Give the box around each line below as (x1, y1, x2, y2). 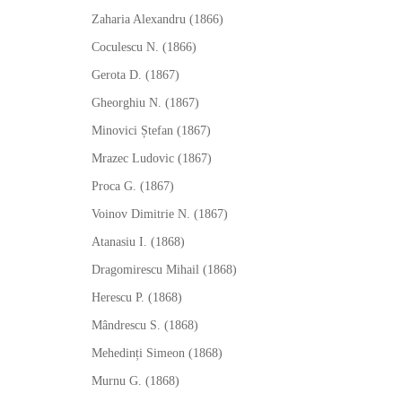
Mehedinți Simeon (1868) (92, 346, 223, 360)
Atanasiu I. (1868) (92, 235, 185, 249)
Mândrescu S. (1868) (92, 319, 198, 332)
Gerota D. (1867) (92, 68, 179, 82)
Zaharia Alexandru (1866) (92, 13, 223, 26)
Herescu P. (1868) (92, 291, 182, 304)
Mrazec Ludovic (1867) (92, 152, 212, 165)
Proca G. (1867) (92, 179, 174, 193)
